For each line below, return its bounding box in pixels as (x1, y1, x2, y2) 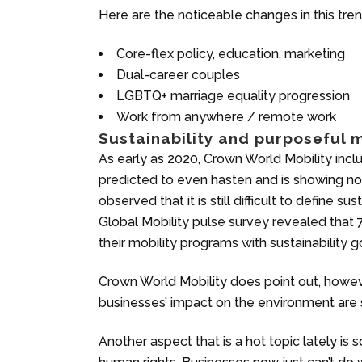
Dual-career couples (116, 66, 240, 82)
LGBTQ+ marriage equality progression (116, 87, 350, 103)
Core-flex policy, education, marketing (116, 45, 345, 61)
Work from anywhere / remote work (116, 108, 336, 124)
